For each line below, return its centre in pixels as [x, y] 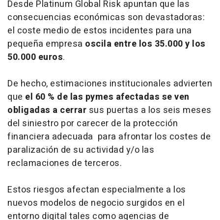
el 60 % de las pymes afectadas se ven [106, 97]
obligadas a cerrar [47, 110]
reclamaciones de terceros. [65, 163]
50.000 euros [35, 57]
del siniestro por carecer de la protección [93, 123]
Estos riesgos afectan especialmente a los [97, 190]
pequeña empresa [46, 44]
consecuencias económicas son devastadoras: [106, 17]
